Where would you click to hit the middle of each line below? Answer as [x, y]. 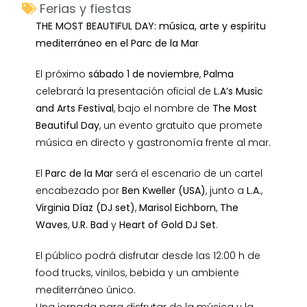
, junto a [226, 191]
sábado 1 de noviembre [144, 74]
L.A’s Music [239, 91]
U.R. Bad [90, 225]
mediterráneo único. [86, 290]
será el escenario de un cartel [188, 174]
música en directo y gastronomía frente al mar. [153, 143]
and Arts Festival [75, 109]
